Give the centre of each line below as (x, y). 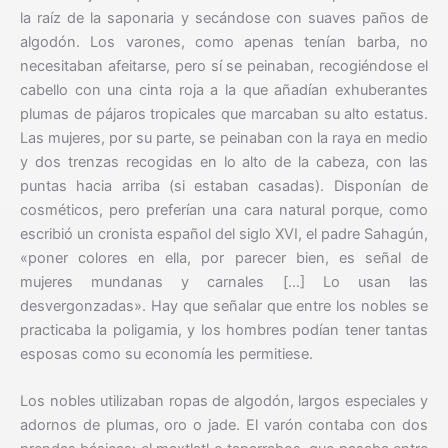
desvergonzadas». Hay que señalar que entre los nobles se (224, 305)
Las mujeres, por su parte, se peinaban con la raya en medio (224, 137)
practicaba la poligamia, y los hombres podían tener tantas (224, 329)
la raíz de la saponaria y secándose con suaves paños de (224, 17)
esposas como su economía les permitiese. (166, 353)
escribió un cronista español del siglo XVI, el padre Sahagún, (224, 233)
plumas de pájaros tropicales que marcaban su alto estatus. (224, 113)
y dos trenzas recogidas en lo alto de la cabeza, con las (224, 161)
